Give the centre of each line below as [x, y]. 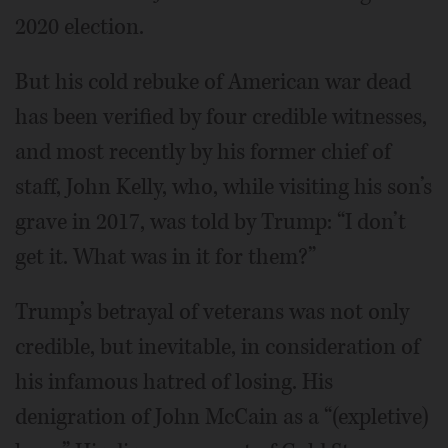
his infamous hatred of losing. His [174, 381]
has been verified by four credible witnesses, [221, 116]
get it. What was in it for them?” [165, 256]
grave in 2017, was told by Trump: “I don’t [210, 221]
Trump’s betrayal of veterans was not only [212, 311]
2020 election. [79, 26]
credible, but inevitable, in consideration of [217, 346]
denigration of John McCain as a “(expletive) [222, 416]
